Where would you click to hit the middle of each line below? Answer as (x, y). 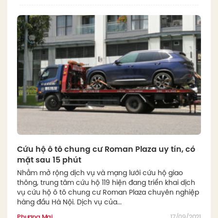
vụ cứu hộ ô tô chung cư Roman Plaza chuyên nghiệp (108, 192)
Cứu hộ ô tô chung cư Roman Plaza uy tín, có (106, 149)
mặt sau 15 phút (49, 160)
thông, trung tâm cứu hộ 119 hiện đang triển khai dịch (106, 183)
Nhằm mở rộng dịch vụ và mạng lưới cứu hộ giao (100, 173)
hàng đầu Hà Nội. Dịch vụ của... (69, 202)
